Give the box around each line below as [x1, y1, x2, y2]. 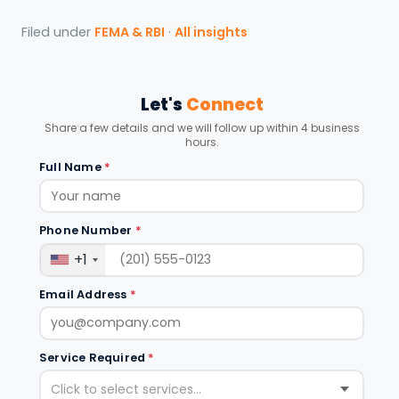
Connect [185, 93, 264, 118]
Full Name [39, 159, 104, 175]
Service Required [39, 349, 149, 365]
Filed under [21, 22, 94, 41]
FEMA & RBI [94, 22, 165, 41]
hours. [184, 134, 219, 151]
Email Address [39, 286, 130, 302]
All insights [175, 22, 248, 41]
